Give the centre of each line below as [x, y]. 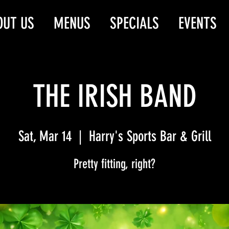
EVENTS [198, 23]
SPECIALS [134, 23]
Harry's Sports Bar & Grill [150, 136]
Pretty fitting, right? [114, 164]
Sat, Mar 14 [45, 136]
